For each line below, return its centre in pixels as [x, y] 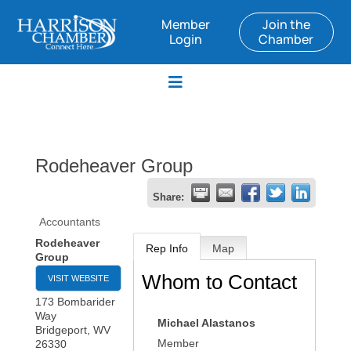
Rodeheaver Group [114, 166]
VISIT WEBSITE [78, 278]
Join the [286, 24]
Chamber [286, 39]
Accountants [69, 222]
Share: [169, 197]
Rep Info [167, 248]
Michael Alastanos [207, 323]
